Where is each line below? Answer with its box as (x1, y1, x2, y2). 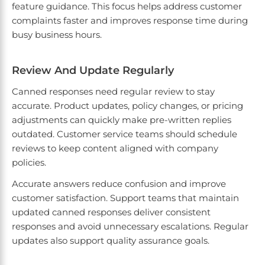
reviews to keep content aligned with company (12, 143, 218, 154)
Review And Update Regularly (12, 64, 174, 77)
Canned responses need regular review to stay (12, 86, 215, 98)
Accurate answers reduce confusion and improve (12, 178, 226, 190)
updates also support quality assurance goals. (12, 235, 209, 247)
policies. (12, 157, 46, 169)
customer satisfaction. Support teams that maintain (12, 192, 239, 204)
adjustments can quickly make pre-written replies (12, 114, 231, 126)
